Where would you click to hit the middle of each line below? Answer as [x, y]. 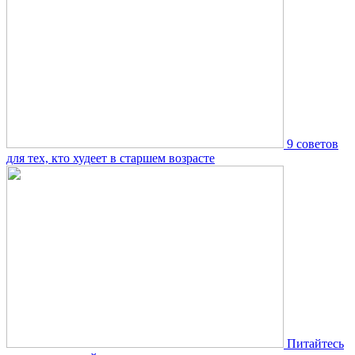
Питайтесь [315, 343]
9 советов [313, 143]
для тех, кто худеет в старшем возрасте [111, 158]
